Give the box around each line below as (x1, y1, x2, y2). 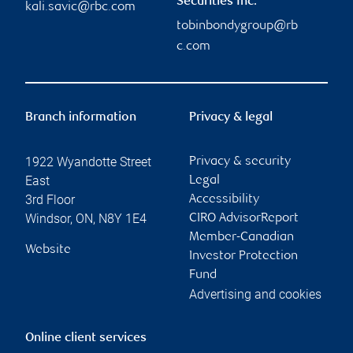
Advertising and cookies (189, 286, 321, 302)
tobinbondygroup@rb (176, 19, 298, 33)
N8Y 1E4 (98, 210, 147, 226)
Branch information (25, 110, 136, 124)
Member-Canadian (189, 230, 294, 244)
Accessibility (189, 192, 259, 206)
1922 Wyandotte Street (25, 154, 151, 169)
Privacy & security (189, 154, 291, 169)
